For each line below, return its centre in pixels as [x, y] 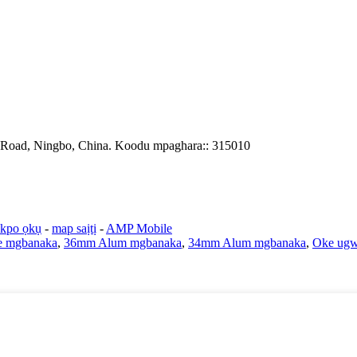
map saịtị [74, 228]
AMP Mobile [139, 228]
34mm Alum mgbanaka [247, 242]
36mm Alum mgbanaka [123, 242]
